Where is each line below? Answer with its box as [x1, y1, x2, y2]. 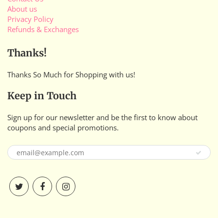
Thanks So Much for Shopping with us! [7, 70, 135, 79]
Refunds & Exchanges [7, 24, 79, 34]
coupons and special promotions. [7, 123, 119, 132]
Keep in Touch [7, 90, 76, 102]
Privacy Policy [7, 14, 54, 24]
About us [7, 4, 37, 14]
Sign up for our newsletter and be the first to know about [7, 112, 198, 122]
